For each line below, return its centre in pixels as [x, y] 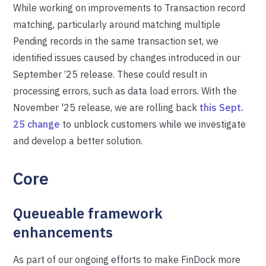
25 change [37, 124]
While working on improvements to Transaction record [129, 8]
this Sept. [222, 107]
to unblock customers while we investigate [153, 124]
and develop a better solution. [78, 141]
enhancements [63, 232]
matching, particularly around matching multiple [117, 24]
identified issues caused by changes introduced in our [127, 58]
